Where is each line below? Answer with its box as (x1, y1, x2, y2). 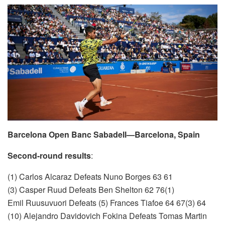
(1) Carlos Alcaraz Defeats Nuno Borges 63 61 (8, 171, 173, 183)
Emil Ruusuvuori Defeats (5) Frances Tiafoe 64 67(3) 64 (8, 197, 206, 209)
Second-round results (8, 150, 91, 162)
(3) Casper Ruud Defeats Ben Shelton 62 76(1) (8, 184, 174, 196)
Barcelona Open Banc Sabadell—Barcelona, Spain (8, 129, 200, 141)
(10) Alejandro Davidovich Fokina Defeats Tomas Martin (8, 210, 207, 222)
